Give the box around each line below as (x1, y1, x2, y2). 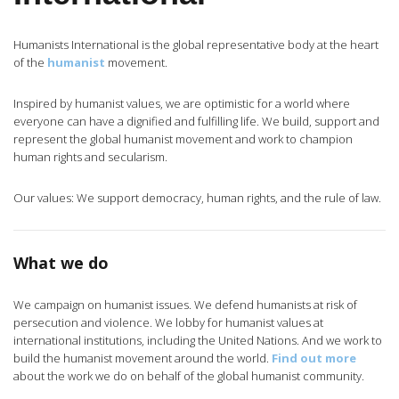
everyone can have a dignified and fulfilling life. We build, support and (13, 112, 379, 129)
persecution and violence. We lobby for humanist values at (13, 313, 323, 330)
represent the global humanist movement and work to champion (13, 130, 353, 147)
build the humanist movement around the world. (13, 349, 272, 366)
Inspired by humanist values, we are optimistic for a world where (13, 94, 350, 111)
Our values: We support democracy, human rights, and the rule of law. (13, 189, 381, 206)
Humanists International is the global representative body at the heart (13, 36, 379, 53)
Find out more (272, 349, 356, 366)
